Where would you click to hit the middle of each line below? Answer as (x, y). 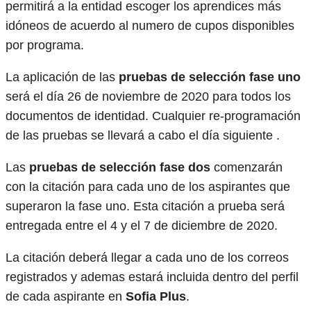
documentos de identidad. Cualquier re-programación (153, 116)
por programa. (45, 45)
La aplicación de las (62, 77)
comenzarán (246, 167)
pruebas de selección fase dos (120, 167)
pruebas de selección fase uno (210, 77)
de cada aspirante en (66, 296)
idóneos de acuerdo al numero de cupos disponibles (150, 25)
